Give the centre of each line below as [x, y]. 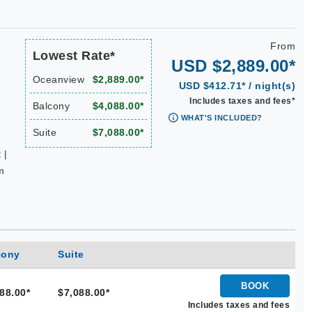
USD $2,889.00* [233, 66]
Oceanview [58, 79]
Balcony [51, 106]
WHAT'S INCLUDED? [221, 118]
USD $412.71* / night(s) [237, 86]
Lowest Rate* [74, 56]
